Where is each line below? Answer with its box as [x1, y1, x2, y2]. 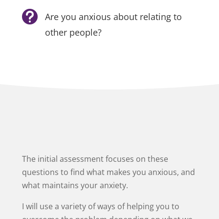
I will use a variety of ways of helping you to [22, 200, 179, 212]
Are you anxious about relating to [44, 10, 182, 22]
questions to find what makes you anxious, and [22, 166, 195, 177]
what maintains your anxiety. [22, 179, 128, 191]
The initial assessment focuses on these [22, 153, 168, 164]
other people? [44, 26, 102, 38]
